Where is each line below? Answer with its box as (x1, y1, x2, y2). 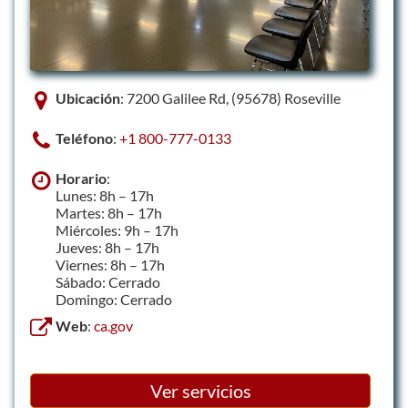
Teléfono (56, 129, 113, 147)
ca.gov (94, 317, 133, 334)
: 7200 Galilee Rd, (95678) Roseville (120, 89, 341, 107)
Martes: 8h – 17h (56, 204, 162, 221)
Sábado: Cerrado (56, 273, 160, 291)
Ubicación (56, 89, 120, 107)
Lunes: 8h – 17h (56, 187, 154, 204)
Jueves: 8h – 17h (56, 239, 159, 256)
